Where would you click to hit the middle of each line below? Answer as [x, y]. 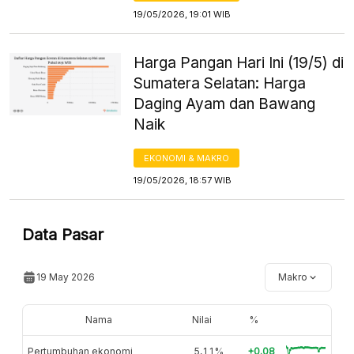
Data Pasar [63, 234]
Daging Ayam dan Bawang [225, 104]
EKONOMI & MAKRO [187, 158]
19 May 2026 [66, 277]
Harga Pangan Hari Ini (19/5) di [239, 62]
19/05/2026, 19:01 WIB [183, 14]
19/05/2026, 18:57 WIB [183, 180]
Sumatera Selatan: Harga [220, 83]
